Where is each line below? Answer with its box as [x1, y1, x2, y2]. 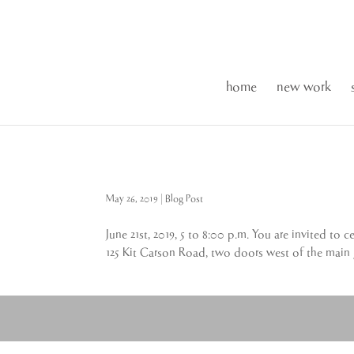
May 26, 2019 [106, 193, 159, 205]
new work [276, 80, 331, 95]
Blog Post [165, 193, 204, 205]
